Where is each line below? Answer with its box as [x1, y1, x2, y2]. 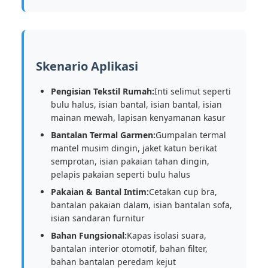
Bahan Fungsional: [51, 230, 127, 241]
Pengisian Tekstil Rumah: [51, 86, 154, 97]
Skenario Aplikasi [36, 58, 138, 74]
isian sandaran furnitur [51, 212, 145, 224]
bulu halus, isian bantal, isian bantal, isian [51, 99, 222, 110]
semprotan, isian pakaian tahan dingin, [51, 156, 209, 167]
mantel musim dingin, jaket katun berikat [51, 142, 217, 154]
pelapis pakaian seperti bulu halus [51, 169, 190, 180]
